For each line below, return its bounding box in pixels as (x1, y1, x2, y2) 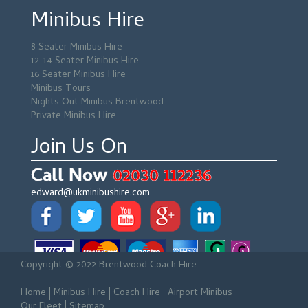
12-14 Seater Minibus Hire (31, 54, 139, 69)
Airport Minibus (168, 285, 232, 301)
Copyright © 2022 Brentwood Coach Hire (21, 258, 197, 274)
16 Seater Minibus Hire (31, 67, 126, 83)
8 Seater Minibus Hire (31, 40, 122, 56)
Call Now (31, 163, 108, 192)
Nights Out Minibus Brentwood (31, 95, 164, 111)
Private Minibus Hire (31, 109, 116, 124)
